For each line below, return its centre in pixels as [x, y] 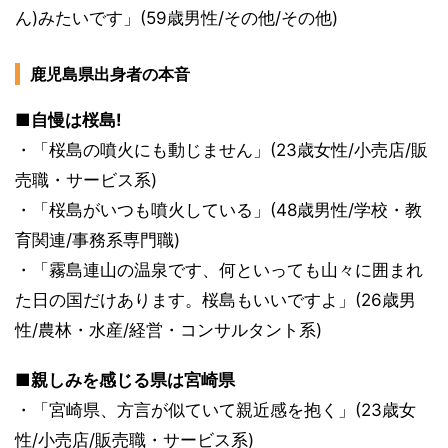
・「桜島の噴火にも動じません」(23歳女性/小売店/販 [221, 150]
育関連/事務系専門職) [97, 240]
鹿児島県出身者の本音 [110, 74]
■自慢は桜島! [68, 120]
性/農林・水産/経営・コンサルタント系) [168, 330]
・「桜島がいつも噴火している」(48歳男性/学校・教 [218, 210]
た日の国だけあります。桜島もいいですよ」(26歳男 [215, 300]
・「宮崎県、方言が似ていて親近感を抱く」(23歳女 [215, 410]
